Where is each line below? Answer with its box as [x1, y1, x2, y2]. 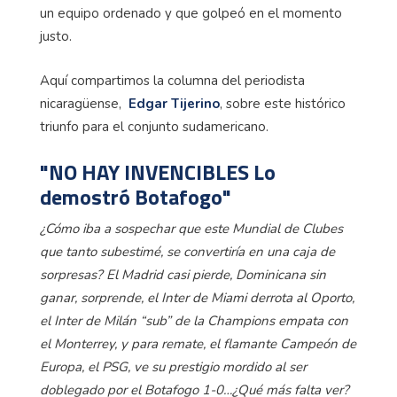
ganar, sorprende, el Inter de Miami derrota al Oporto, [40, 289, 354, 307]
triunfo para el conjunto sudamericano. [40, 117, 269, 136]
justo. [40, 27, 72, 45]
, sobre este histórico [220, 94, 346, 113]
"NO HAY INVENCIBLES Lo [40, 155, 276, 188]
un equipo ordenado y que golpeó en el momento [40, 4, 342, 22]
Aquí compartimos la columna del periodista [40, 71, 305, 90]
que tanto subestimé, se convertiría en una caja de [40, 243, 335, 261]
